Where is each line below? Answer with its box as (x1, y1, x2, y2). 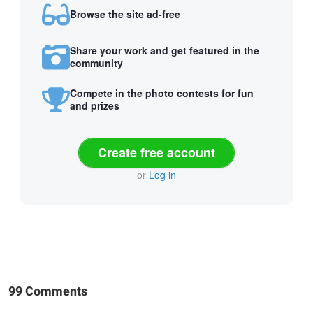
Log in (149, 167, 176, 182)
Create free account (98, 143, 215, 161)
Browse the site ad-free (70, 7, 180, 22)
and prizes (70, 99, 119, 113)
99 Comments (8, 282, 87, 301)
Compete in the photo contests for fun (70, 86, 254, 101)
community (70, 56, 123, 71)
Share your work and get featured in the (70, 43, 259, 58)
